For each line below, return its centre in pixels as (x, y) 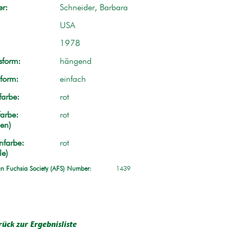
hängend (75, 61)
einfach (73, 79)
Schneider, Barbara (94, 8)
